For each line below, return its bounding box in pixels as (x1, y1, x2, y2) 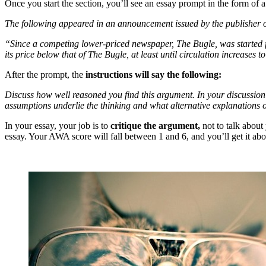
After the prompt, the (5, 69, 85, 80)
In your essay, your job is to (5, 121, 110, 131)
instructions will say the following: (85, 69, 221, 80)
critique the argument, (110, 121, 200, 131)
